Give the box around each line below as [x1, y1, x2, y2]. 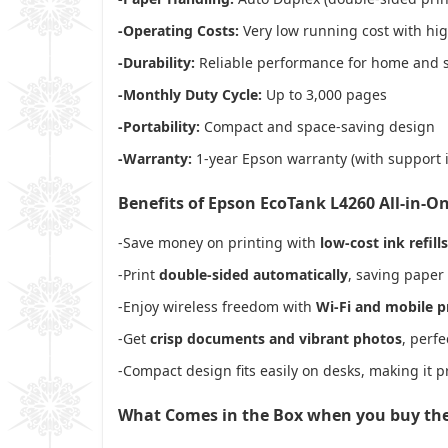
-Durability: [118, 52, 195, 72]
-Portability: [118, 116, 200, 136]
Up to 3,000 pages [262, 84, 387, 104]
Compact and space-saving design [200, 116, 435, 136]
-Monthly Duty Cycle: [118, 84, 262, 104]
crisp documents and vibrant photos [150, 328, 402, 348]
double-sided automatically [159, 264, 348, 284]
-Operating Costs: [118, 20, 239, 40]
